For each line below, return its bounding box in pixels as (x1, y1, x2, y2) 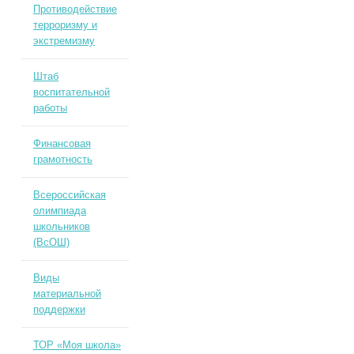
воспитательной (32, 86, 110, 98)
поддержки (32, 303, 85, 315)
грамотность (32, 153, 92, 165)
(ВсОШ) (32, 236, 70, 248)
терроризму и (32, 19, 97, 31)
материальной (32, 288, 101, 299)
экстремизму (32, 35, 95, 47)
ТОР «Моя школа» (32, 339, 121, 351)
